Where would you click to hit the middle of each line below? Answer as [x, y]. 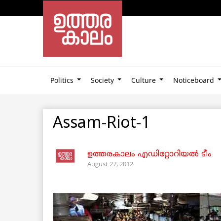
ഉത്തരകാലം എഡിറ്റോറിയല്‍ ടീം [149, 154]
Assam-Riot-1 [101, 124]
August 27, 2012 [110, 164]
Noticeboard [194, 80]
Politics [62, 80]
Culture [144, 80]
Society [102, 80]
